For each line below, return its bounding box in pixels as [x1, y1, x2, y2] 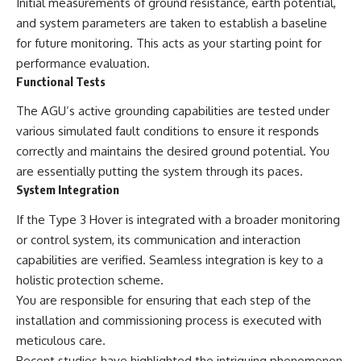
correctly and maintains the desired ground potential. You [16, 143, 330, 160]
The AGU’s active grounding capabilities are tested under [16, 103, 330, 119]
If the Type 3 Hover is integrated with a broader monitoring [16, 211, 340, 227]
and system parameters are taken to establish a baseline [16, 15, 327, 31]
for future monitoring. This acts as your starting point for [16, 35, 322, 51]
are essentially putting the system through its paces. [16, 164, 303, 180]
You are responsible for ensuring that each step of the [16, 292, 311, 308]
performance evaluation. [16, 55, 150, 71]
